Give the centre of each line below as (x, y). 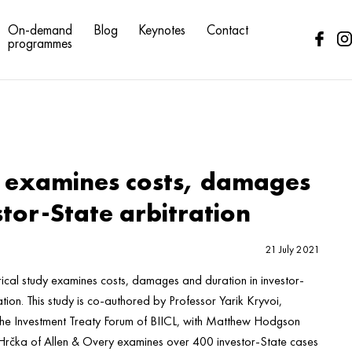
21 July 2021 (292, 249)
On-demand (40, 29)
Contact (228, 29)
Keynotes (162, 29)
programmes (40, 43)
